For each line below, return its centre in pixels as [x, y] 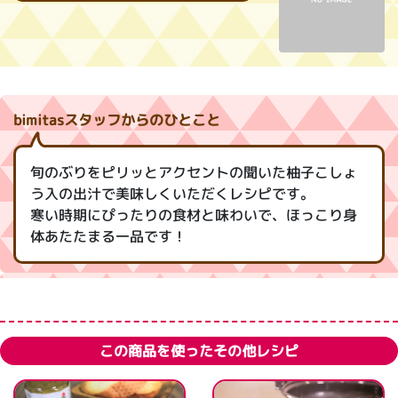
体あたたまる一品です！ [108, 236]
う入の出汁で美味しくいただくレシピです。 [173, 194]
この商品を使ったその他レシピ [199, 350]
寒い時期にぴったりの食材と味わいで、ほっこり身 [193, 215]
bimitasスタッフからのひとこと [117, 119]
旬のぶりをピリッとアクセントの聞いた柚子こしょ [194, 172]
